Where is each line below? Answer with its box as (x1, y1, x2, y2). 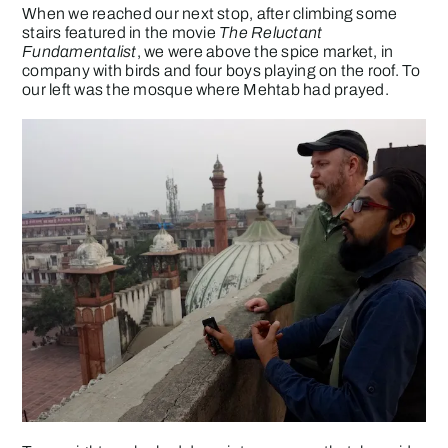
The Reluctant (219, 24, 323, 42)
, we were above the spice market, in (136, 43, 394, 61)
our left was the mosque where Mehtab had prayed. (22, 81, 389, 99)
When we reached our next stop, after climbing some (22, 5, 398, 23)
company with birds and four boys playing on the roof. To (22, 62, 421, 80)
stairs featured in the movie (22, 24, 220, 42)
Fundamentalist (22, 43, 137, 61)
